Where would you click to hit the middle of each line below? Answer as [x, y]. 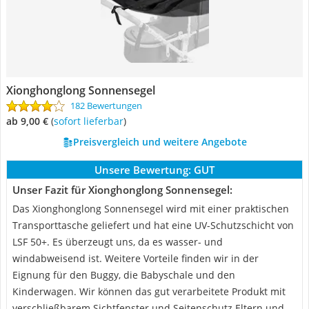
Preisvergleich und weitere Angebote [160, 142]
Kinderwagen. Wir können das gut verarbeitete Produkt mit [149, 291]
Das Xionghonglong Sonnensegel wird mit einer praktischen [151, 209]
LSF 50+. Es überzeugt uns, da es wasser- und [118, 242]
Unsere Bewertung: [143, 170]
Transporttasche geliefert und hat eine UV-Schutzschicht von [153, 225]
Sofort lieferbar [91, 121]
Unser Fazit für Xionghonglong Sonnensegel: [122, 190]
